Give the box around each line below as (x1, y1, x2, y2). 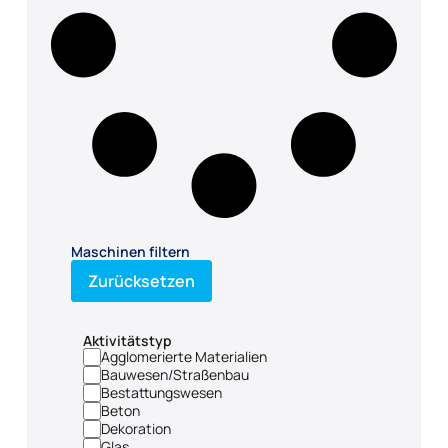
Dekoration (100, 418, 171, 438)
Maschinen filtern (70, 241, 190, 261)
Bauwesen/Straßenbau (100, 364, 249, 384)
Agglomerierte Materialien (100, 346, 267, 366)
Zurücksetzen (87, 269, 195, 292)
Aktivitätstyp (82, 330, 172, 350)
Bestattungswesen (100, 382, 222, 402)
